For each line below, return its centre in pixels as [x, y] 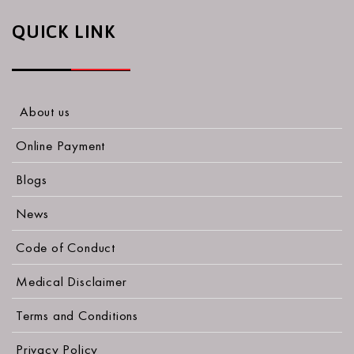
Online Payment [61, 146]
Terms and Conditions [77, 316]
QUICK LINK [64, 32]
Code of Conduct [66, 248]
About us [45, 112]
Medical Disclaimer [72, 282]
